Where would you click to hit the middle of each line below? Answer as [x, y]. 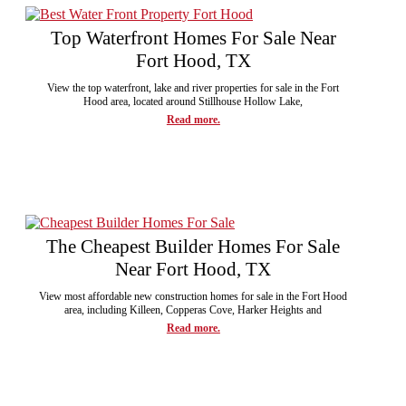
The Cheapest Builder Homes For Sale [193, 246]
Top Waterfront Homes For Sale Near [193, 38]
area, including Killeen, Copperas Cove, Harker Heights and [193, 309]
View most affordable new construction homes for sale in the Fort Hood [193, 296]
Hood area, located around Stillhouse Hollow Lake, [193, 101]
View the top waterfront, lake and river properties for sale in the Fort [193, 87]
